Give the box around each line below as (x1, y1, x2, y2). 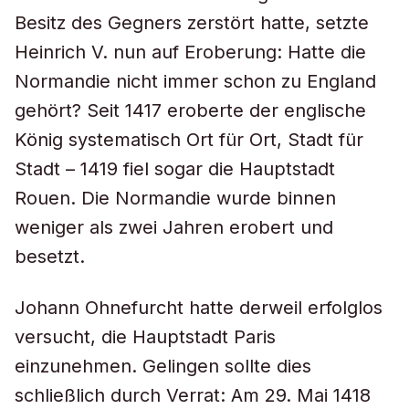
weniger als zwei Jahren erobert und (15, 216, 333, 238)
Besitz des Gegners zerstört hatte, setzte (15, 12, 369, 34)
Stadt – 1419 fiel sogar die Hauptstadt (15, 158, 335, 180)
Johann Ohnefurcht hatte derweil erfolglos (15, 297, 383, 319)
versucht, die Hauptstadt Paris (15, 326, 276, 348)
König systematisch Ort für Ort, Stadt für (15, 129, 363, 151)
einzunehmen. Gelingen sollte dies (15, 355, 311, 377)
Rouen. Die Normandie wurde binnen (15, 187, 336, 209)
